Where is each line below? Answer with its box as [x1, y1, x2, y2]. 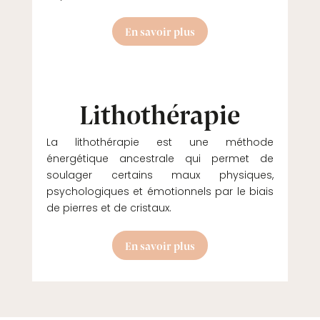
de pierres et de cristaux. [46, 201, 171, 216]
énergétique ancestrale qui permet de [46, 151, 274, 166]
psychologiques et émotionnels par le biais [46, 184, 274, 199]
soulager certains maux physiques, [46, 168, 274, 183]
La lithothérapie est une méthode [46, 135, 274, 150]
